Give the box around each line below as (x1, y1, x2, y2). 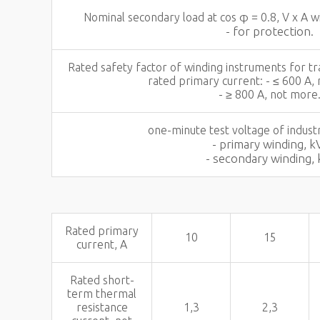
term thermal (67, 287, 136, 300)
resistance (76, 301, 128, 314)
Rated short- (69, 274, 134, 286)
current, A (76, 238, 127, 251)
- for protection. (225, 24, 314, 38)
